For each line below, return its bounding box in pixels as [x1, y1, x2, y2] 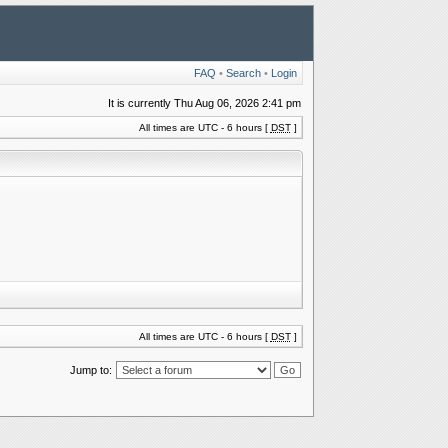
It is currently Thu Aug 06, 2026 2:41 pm [107, 97, 301, 109]
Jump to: [69, 364, 112, 376]
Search [225, 67, 261, 79]
